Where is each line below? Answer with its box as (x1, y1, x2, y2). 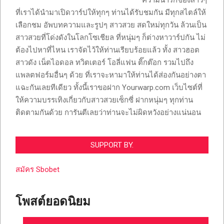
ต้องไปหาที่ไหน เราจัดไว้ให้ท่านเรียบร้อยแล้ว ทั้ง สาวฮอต (15, 45, 199, 55)
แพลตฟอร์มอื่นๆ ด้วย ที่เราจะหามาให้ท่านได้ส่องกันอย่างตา (15, 70, 206, 80)
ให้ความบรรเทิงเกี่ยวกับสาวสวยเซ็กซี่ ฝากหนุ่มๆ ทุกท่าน (15, 95, 193, 105)
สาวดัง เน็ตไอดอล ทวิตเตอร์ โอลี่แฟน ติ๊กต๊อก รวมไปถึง (15, 58, 193, 67)
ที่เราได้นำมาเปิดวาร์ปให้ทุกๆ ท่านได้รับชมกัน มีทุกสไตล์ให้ (15, 8, 206, 17)
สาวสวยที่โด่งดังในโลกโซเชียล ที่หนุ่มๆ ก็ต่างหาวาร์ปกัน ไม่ (15, 33, 205, 42)
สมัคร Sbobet (15, 165, 59, 174)
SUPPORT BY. (90, 140, 133, 150)
